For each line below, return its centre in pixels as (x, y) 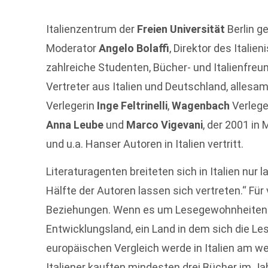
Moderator (73, 48)
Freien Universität (181, 29)
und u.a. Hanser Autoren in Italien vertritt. (145, 144)
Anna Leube (75, 125)
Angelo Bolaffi (134, 48)
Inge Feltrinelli (133, 106)
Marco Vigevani (165, 125)
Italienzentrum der (92, 29)
